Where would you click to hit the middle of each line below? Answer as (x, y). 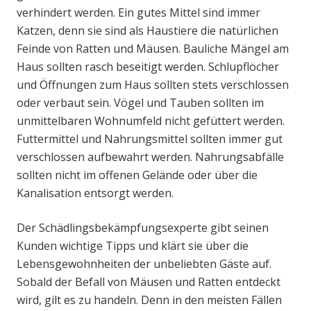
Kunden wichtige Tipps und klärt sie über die (133, 246)
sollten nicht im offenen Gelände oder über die (137, 175)
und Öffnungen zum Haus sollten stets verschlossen (153, 85)
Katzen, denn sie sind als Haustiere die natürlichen (148, 31)
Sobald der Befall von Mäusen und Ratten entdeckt (149, 282)
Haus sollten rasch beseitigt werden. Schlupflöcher (148, 67)
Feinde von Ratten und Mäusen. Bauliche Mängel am (153, 49)
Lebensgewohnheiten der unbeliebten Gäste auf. (144, 264)
